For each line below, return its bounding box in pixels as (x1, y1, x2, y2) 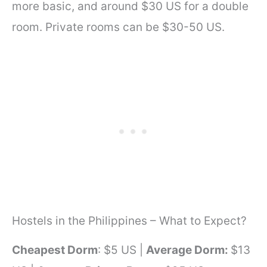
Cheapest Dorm (12, 243, 98, 257)
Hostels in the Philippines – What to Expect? (12, 214, 247, 228)
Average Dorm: (146, 243, 231, 257)
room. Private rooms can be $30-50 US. (12, 20, 225, 34)
